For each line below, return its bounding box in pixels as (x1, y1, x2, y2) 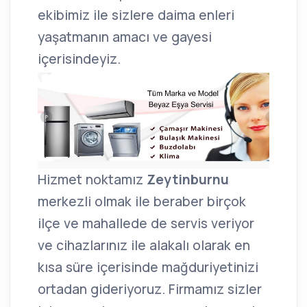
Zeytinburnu (147, 170, 229, 188)
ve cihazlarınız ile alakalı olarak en (38, 236, 250, 254)
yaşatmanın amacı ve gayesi (38, 27, 212, 46)
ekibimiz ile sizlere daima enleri (38, 5, 234, 24)
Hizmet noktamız (38, 170, 147, 188)
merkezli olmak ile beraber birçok (38, 192, 246, 210)
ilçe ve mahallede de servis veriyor (38, 214, 254, 232)
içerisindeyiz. (38, 49, 121, 68)
